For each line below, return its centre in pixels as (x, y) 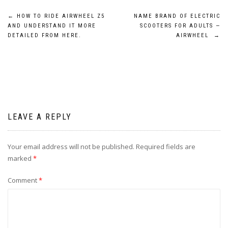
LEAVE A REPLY (40, 117)
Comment (23, 180)
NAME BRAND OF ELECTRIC (177, 16)
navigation (45, 43)
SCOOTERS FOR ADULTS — (180, 26)
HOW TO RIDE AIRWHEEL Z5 (60, 16)
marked (20, 159)
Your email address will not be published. (71, 147)
